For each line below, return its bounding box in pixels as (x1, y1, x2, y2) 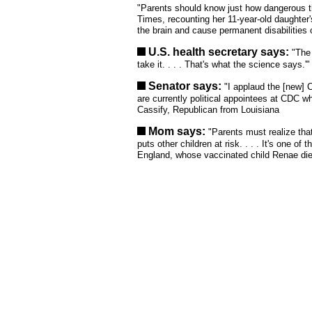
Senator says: (146, 80, 224, 92)
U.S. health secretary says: (146, 46, 292, 58)
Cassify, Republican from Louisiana (137, 104, 279, 115)
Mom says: (146, 125, 208, 137)
